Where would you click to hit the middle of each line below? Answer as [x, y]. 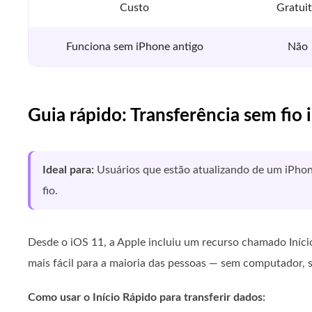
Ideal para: [70, 170]
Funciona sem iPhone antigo [134, 47]
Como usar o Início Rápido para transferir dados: [147, 297]
